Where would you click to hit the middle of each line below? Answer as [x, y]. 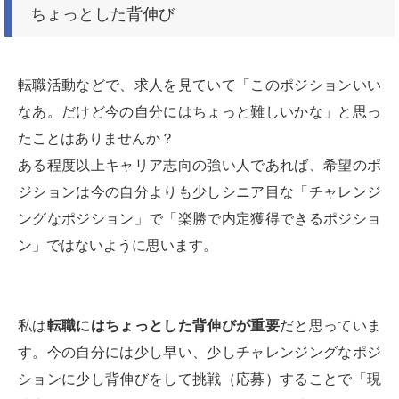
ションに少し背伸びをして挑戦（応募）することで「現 [199, 379]
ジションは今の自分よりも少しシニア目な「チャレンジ [199, 192]
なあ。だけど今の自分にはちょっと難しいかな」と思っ [199, 112]
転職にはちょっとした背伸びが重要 [163, 326]
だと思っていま [331, 326]
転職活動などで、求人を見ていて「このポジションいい [199, 85]
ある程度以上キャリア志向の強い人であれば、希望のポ [199, 165]
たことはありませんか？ [96, 138]
